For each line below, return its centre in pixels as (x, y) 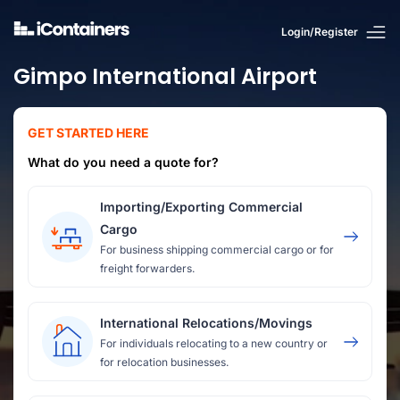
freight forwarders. (147, 268)
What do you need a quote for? (123, 162)
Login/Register (320, 32)
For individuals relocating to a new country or (214, 343)
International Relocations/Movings (206, 323)
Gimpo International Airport (165, 76)
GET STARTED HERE (88, 133)
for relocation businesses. (164, 362)
